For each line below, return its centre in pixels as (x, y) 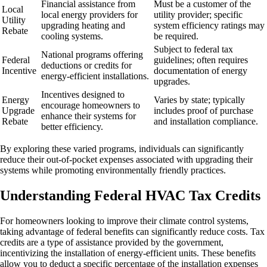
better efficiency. (72, 126)
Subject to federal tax (193, 49)
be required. (176, 36)
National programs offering (92, 54)
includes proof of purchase (204, 110)
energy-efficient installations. (95, 76)
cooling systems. (72, 36)
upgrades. (172, 81)
